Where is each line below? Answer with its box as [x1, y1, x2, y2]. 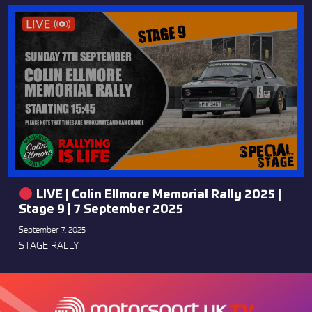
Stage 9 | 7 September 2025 [19, 203, 183, 217]
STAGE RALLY [19, 238, 79, 252]
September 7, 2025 [19, 224, 86, 236]
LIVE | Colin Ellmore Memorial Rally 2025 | [33, 189, 281, 202]
